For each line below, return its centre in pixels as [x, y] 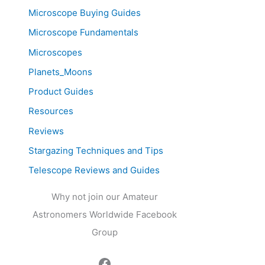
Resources [51, 111]
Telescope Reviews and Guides [94, 170]
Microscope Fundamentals [83, 33]
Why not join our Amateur [105, 196]
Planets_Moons [60, 72]
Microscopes [55, 52]
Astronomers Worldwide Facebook [105, 214]
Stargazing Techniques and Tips [96, 150]
